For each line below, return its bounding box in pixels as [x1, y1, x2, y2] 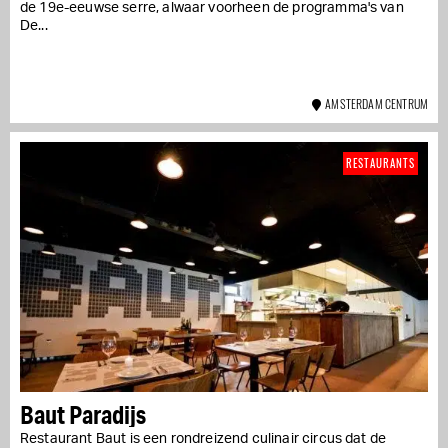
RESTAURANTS [346, 154, 415, 171]
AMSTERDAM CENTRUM [320, 94, 428, 112]
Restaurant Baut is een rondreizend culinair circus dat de [20, 431, 387, 446]
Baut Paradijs [20, 398, 146, 430]
